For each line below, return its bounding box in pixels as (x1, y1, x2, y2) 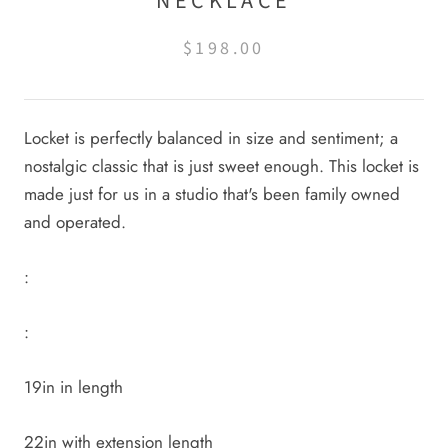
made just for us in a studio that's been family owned (24, 181, 400, 206)
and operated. (24, 209, 126, 234)
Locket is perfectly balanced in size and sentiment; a (24, 125, 398, 150)
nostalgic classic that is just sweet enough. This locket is (24, 153, 419, 178)
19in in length (24, 375, 123, 400)
